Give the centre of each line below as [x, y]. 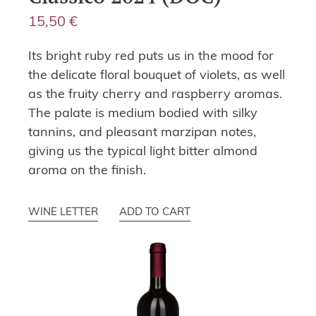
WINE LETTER [63, 212]
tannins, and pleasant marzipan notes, [142, 133]
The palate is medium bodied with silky [143, 114]
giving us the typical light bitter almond [143, 152]
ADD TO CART [155, 212]
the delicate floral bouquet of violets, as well [157, 75]
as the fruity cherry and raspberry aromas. [155, 95]
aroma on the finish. [87, 171]
